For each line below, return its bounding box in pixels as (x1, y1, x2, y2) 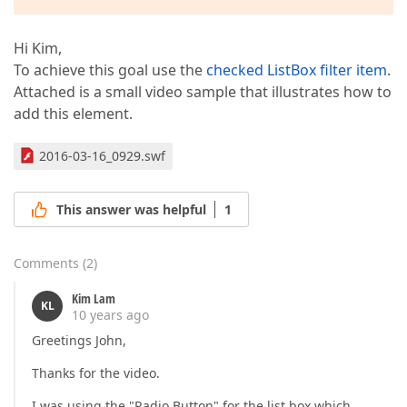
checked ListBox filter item (206, 60, 387, 80)
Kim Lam (72, 290, 115, 308)
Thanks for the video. (32, 364, 160, 382)
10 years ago (72, 306, 149, 324)
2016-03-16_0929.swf (39, 147, 165, 164)
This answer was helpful (56, 201, 206, 219)
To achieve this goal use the (14, 60, 206, 80)
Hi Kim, (14, 38, 62, 58)
